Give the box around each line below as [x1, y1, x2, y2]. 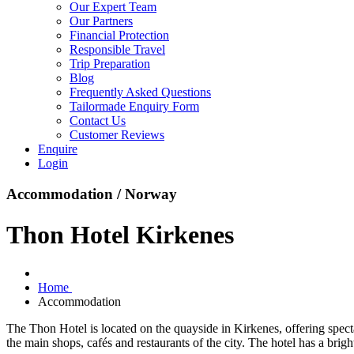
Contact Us [70, 114, 126, 128]
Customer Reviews [70, 128, 164, 142]
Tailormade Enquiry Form [70, 100, 199, 114]
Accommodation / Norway [6, 186, 177, 203]
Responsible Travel [70, 43, 165, 57]
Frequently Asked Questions [70, 85, 211, 100]
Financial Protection [70, 28, 169, 43]
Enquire [38, 142, 77, 156]
